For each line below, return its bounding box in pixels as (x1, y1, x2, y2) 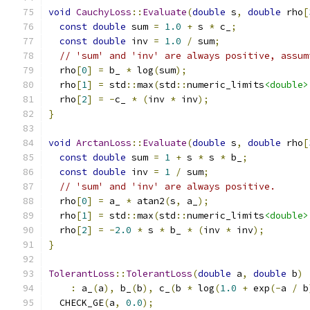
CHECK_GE (48, 297, 104, 309)
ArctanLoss (76, 137, 131, 149)
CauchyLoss (76, 6, 131, 18)
